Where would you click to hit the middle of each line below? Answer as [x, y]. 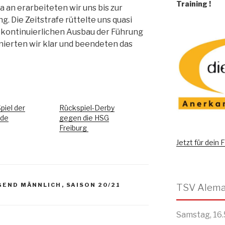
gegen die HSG [84, 118]
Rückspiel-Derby [87, 107]
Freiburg [74, 128]
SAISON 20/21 [93, 185]
